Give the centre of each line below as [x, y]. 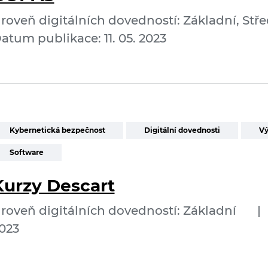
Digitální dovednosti [182, 130]
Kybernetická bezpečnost [57, 130]
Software [26, 152]
